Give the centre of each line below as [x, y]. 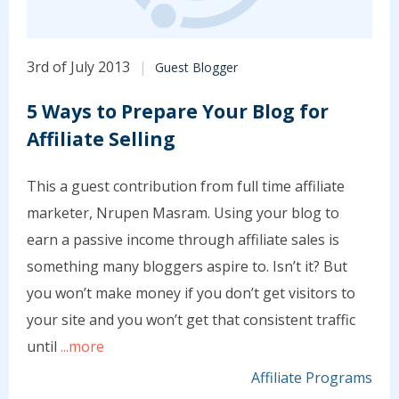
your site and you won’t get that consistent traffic [191, 320]
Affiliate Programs [312, 378]
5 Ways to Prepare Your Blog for [178, 111]
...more [81, 347]
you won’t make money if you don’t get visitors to [191, 293]
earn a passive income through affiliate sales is [183, 240]
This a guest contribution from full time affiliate [186, 187]
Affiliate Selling [101, 138]
